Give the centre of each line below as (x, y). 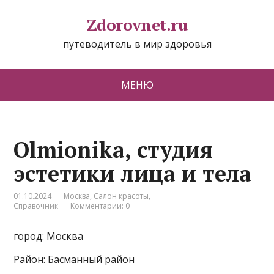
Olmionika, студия (113, 150)
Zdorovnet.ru (137, 24)
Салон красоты (121, 196)
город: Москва (49, 236)
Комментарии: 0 (100, 206)
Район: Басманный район (74, 259)
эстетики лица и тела (133, 173)
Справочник (36, 206)
